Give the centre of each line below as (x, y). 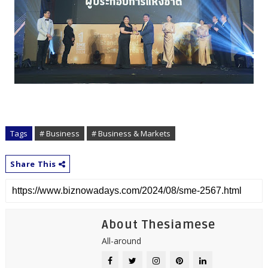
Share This (34, 164)
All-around (121, 240)
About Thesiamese (158, 225)
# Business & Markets (131, 133)
